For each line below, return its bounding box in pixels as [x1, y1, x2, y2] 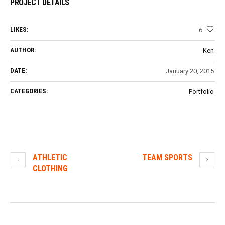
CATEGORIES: [10, 87, 48, 95]
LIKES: [10, 26, 28, 34]
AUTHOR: [10, 46, 36, 54]
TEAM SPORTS [142, 153, 192, 163]
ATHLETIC [33, 153, 67, 163]
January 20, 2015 [166, 67, 214, 75]
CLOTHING [33, 164, 68, 174]
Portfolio [189, 88, 214, 96]
